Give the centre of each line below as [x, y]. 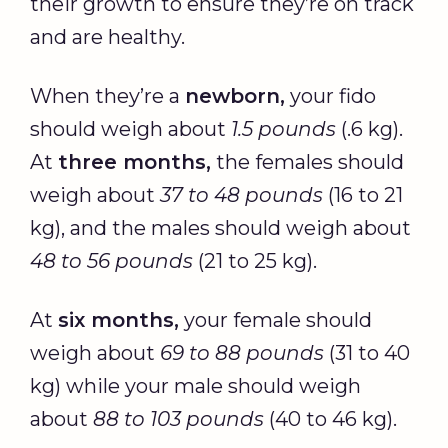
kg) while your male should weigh [195, 385]
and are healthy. [107, 36]
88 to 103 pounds [178, 418]
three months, [134, 161]
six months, [118, 319]
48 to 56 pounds [111, 260]
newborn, [235, 95]
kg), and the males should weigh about [220, 227]
